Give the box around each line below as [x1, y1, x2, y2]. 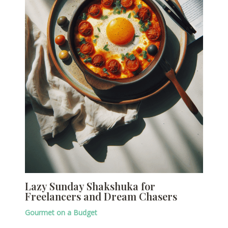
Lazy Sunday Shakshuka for [24, 179, 155, 193]
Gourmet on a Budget [24, 207, 97, 217]
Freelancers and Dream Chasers [24, 189, 177, 203]
